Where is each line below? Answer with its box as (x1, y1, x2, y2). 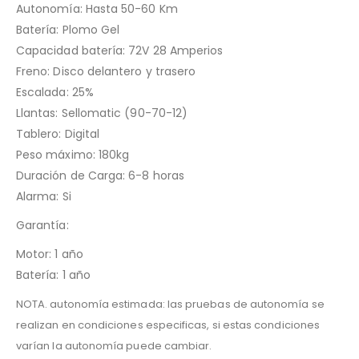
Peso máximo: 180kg (16, 147, 130, 163)
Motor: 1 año (16, 246, 83, 263)
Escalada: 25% (16, 84, 94, 101)
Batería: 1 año (16, 267, 91, 284)
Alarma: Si (16, 188, 71, 205)
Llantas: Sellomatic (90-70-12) (16, 105, 188, 122)
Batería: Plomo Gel (16, 22, 120, 38)
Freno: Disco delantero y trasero (16, 63, 196, 80)
